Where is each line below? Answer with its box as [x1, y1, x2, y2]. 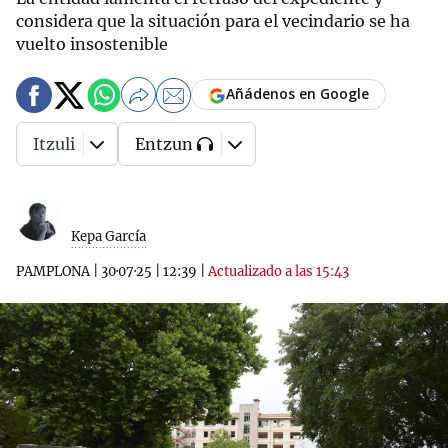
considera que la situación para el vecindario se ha [16, 11, 410, 31]
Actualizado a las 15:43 [208, 263, 349, 280]
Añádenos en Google [226, 84, 369, 104]
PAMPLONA [16, 263, 90, 280]
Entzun [135, 134, 193, 154]
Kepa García [71, 228, 146, 245]
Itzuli [33, 134, 75, 154]
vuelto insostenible [16, 34, 168, 54]
